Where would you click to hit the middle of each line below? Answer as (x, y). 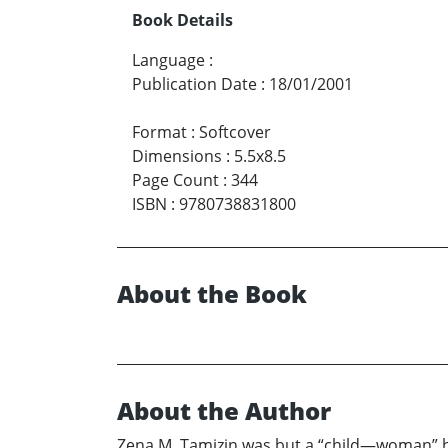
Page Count (175, 180)
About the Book (212, 294)
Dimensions (177, 156)
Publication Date (194, 84)
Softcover (235, 132)
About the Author (224, 411)
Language (168, 60)
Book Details (182, 20)
